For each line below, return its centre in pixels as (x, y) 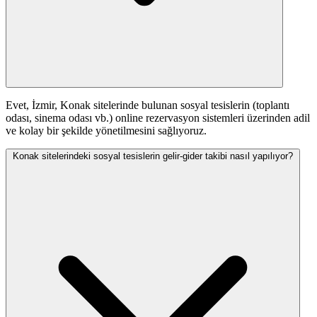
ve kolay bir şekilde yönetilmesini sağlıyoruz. (106, 131)
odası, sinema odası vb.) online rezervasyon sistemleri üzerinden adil (158, 118)
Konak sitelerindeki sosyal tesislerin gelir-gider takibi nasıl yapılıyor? (153, 156)
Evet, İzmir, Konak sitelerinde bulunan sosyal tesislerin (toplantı (148, 105)
